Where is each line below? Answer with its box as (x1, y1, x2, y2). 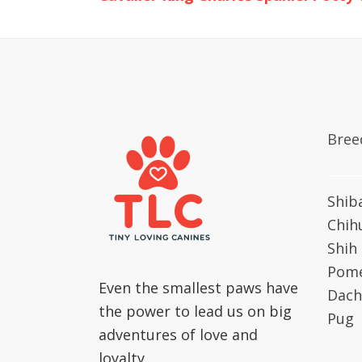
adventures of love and (99, 325, 258, 344)
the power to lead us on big (99, 301, 292, 321)
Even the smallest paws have (99, 278, 298, 297)
